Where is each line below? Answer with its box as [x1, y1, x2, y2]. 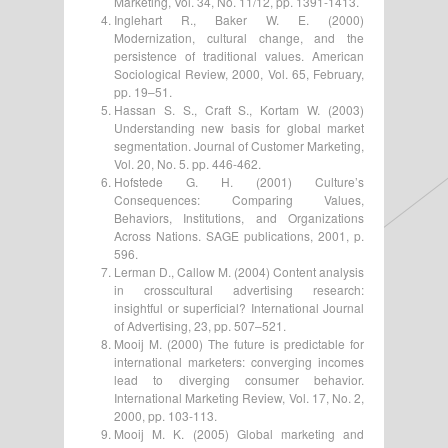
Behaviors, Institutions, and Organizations [114, 208, 364, 226]
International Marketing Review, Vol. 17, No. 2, [114, 388, 364, 406]
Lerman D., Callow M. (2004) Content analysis [114, 262, 364, 280]
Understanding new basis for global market [114, 118, 364, 136]
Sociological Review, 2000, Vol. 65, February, [114, 64, 364, 82]
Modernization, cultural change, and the [114, 28, 364, 46]
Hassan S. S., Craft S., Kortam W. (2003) [114, 100, 364, 118]
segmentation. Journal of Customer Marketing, [114, 136, 364, 154]
